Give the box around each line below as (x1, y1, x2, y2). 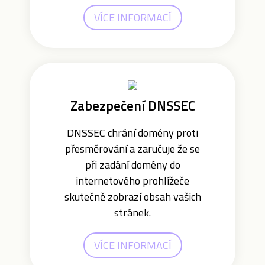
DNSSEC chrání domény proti (67, 125, 198, 141)
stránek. (114, 205, 151, 221)
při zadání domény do (85, 157, 180, 173)
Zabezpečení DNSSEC (70, 95, 195, 116)
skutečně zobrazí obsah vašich (64, 189, 201, 205)
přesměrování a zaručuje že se (65, 141, 200, 157)
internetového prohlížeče (76, 173, 189, 189)
